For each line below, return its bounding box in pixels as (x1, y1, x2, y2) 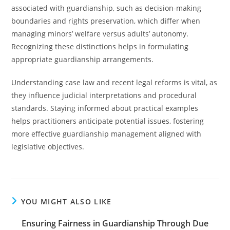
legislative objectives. (11, 142, 85, 151)
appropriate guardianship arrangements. (11, 54, 154, 64)
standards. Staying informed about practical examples (11, 103, 199, 113)
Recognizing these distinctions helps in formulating (11, 42, 189, 51)
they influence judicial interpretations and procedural (11, 90, 197, 100)
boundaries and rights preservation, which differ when (11, 16, 201, 26)
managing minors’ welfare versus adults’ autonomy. (11, 29, 189, 39)
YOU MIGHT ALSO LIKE (21, 197, 112, 206)
